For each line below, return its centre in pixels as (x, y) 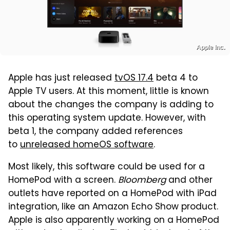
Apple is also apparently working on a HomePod (114, 221)
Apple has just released (61, 79)
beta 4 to (176, 79)
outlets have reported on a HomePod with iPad (112, 194)
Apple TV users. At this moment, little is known (109, 92)
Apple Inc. (210, 47)
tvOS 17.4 (134, 79)
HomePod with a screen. (63, 181)
